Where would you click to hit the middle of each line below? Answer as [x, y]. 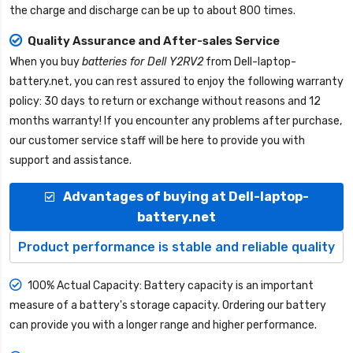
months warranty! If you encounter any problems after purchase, [176, 121]
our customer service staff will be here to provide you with [157, 141]
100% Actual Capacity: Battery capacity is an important [171, 286]
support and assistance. [71, 161]
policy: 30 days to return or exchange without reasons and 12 [165, 102]
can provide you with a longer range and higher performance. [163, 325]
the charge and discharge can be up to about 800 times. [152, 11]
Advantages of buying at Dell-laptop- [186, 197]
